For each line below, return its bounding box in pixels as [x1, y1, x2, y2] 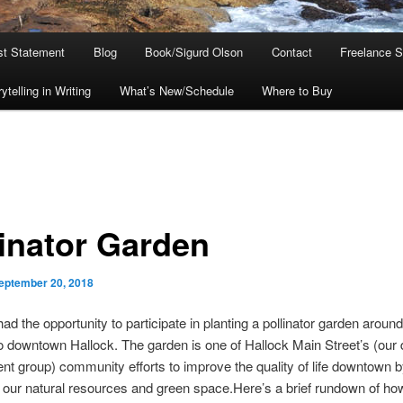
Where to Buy [262, 82, 334, 100]
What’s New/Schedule [119, 82, 234, 100]
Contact [271, 43, 312, 61]
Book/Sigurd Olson [145, 43, 244, 61]
